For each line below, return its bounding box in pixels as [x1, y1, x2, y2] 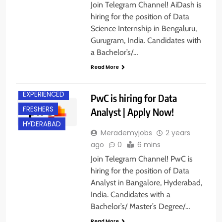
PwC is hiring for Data [90, 91, 177, 104]
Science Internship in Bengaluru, [90, 23, 197, 33]
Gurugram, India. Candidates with [90, 35, 201, 45]
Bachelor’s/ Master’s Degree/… [90, 201, 190, 211]
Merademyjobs [100, 127, 152, 138]
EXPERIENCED [23, 90, 64, 100]
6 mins [137, 139, 161, 150]
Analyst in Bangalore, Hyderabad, [90, 177, 202, 187]
